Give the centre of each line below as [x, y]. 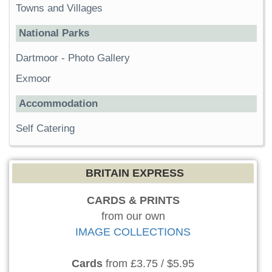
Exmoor [33, 79]
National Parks [54, 33]
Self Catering [45, 129]
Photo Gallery [99, 58]
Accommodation [58, 104]
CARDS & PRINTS [133, 201]
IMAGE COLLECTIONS [133, 232]
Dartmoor [37, 58]
